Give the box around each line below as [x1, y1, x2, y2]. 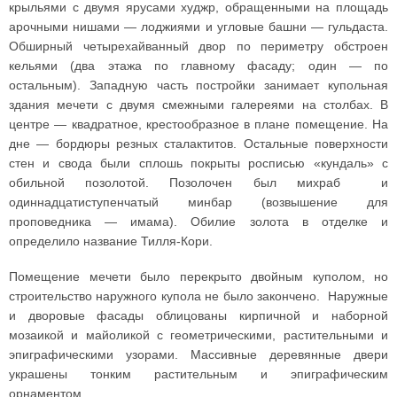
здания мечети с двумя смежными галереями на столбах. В [9, 97, 388, 113]
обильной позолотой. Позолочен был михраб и [9, 175, 388, 191]
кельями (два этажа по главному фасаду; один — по [9, 58, 388, 74]
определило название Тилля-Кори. [9, 234, 213, 249]
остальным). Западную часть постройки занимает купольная [9, 78, 388, 93]
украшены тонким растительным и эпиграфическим [9, 367, 388, 382]
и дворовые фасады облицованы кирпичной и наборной [9, 308, 388, 323]
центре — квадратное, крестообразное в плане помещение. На [9, 117, 388, 132]
